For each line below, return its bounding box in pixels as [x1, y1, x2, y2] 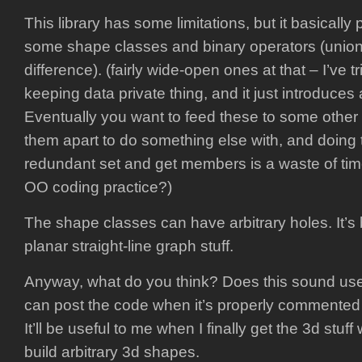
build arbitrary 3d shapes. [24, 343, 200, 360]
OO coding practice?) [24, 179, 172, 196]
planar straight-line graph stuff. [24, 238, 234, 255]
